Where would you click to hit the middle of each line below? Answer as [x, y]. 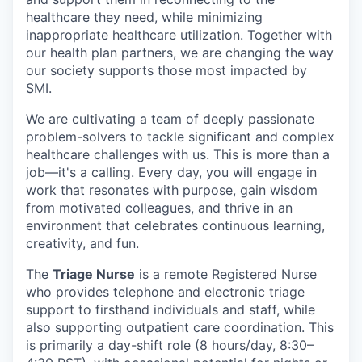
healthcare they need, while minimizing [144, 17]
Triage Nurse [94, 274]
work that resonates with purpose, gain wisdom [172, 189]
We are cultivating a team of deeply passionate [170, 118]
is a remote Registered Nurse [226, 274]
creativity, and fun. [82, 243]
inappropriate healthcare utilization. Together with [179, 34]
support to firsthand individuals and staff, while [170, 309]
